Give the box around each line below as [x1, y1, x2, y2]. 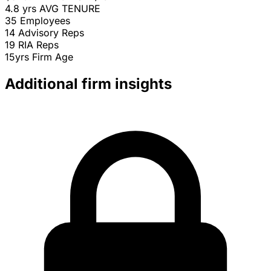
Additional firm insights [5, 75, 172, 93]
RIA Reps [18, 39, 59, 51]
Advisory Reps [18, 27, 84, 39]
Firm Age [32, 51, 73, 64]
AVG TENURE [39, 2, 100, 15]
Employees [20, 15, 70, 27]
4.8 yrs [5, 2, 36, 15]
